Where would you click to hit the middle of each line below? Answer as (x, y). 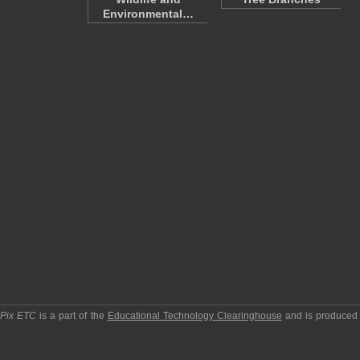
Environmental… (148, 14)
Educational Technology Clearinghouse (194, 316)
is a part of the (72, 316)
